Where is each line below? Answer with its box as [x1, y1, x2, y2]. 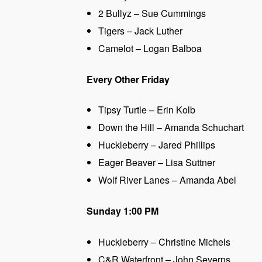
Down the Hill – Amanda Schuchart [98, 120, 244, 135]
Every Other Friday [87, 72, 170, 86]
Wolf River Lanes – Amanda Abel [98, 173, 236, 187]
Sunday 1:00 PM [87, 204, 158, 218]
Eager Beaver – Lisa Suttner [98, 156, 215, 170]
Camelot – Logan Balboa [98, 41, 202, 55]
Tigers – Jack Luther [98, 23, 182, 37]
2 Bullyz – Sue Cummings [98, 6, 206, 20]
